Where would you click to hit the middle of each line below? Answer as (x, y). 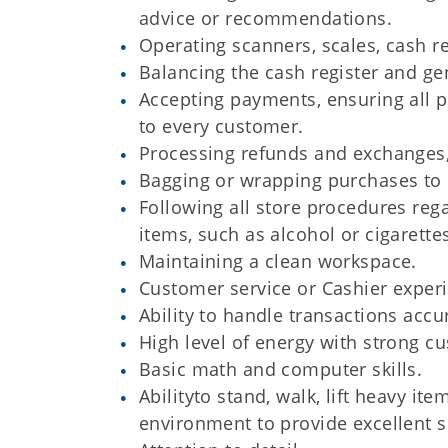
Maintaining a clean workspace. (278, 261)
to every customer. (221, 126)
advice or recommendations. (266, 18)
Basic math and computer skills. (281, 369)
